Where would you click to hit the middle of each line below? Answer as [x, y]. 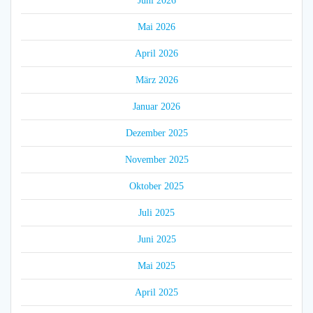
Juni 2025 [156, 240]
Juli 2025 [156, 213]
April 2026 [156, 54]
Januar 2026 [156, 107]
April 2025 [156, 293]
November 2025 [156, 160]
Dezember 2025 [156, 133]
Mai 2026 [156, 27]
